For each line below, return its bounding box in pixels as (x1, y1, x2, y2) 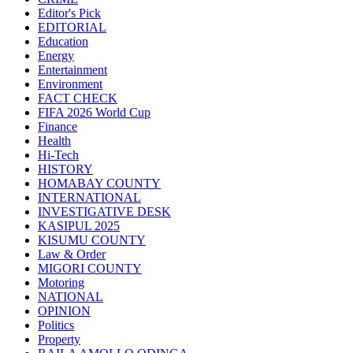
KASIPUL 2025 (38, 219, 120, 233)
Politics (38, 318, 74, 333)
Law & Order (38, 247, 106, 262)
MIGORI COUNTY (38, 262, 142, 276)
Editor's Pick (38, 6, 101, 20)
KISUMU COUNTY (38, 233, 146, 247)
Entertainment (38, 63, 107, 77)
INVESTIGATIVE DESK (38, 205, 171, 219)
